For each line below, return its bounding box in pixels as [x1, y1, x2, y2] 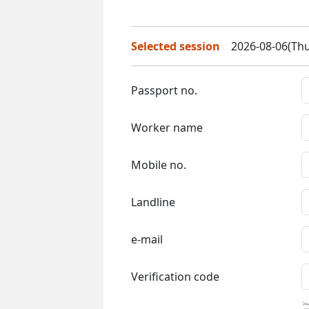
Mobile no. [131, 157, 186, 172]
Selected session [131, 38, 220, 54]
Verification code [131, 268, 219, 284]
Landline [131, 194, 175, 210]
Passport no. [131, 82, 197, 98]
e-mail [131, 231, 163, 247]
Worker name [131, 119, 203, 135]
